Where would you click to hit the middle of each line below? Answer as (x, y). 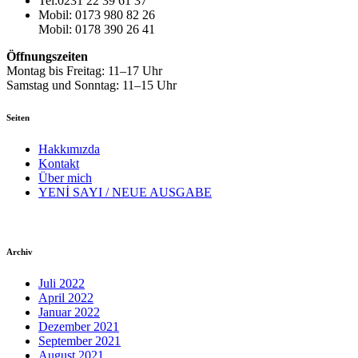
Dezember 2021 (79, 326)
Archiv (20, 251)
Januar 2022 (69, 312)
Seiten (18, 117)
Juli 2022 (62, 283)
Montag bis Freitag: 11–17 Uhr (84, 70)
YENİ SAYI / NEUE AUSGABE (125, 192)
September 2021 (80, 340)
